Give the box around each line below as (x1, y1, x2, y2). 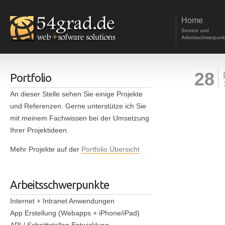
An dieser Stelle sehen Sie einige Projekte (10, 90, 143, 98)
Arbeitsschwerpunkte (10, 178, 109, 191)
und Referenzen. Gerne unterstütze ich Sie (10, 102, 146, 110)
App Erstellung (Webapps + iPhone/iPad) (10, 209, 140, 217)
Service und (181, 28, 209, 33)
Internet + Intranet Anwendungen (10, 197, 115, 205)
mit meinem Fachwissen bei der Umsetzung (10, 114, 149, 122)
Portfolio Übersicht (81, 145, 140, 153)
